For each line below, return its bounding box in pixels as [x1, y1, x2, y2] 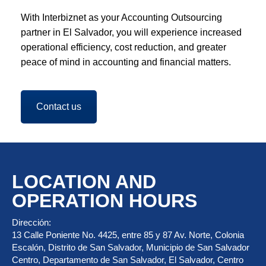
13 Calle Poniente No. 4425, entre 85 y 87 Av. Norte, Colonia [12, 229, 244, 240]
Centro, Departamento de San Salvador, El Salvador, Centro [12, 254, 243, 265]
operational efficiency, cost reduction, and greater [21, 42, 226, 52]
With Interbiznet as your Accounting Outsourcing [21, 12, 222, 23]
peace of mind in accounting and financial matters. [21, 57, 231, 67]
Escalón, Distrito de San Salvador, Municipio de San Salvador [12, 242, 249, 252]
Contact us [36, 102, 81, 112]
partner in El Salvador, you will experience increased [21, 27, 242, 37]
